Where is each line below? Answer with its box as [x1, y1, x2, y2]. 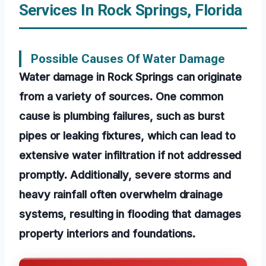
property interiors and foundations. [19, 227, 196, 240]
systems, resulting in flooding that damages [19, 207, 241, 221]
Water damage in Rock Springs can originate [19, 70, 242, 84]
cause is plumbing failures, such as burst [19, 109, 224, 123]
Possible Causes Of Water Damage [31, 52, 225, 66]
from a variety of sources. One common [19, 90, 224, 103]
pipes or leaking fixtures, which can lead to [19, 129, 236, 142]
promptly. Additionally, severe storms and [19, 168, 231, 182]
